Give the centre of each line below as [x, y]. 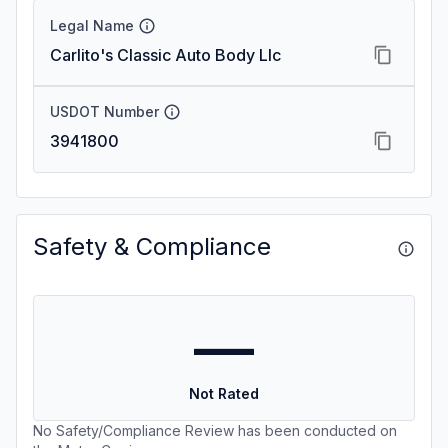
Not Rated [224, 393]
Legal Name [92, 25]
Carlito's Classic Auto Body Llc [165, 55]
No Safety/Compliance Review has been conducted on [215, 430]
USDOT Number [104, 111]
